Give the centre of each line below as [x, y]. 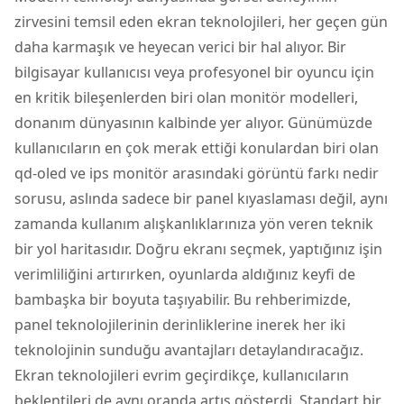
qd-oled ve [52, 173]
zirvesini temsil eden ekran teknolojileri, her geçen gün [201, 21]
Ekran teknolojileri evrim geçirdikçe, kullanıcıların [182, 375]
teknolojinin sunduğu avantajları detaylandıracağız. [189, 349]
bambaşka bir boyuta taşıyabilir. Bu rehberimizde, [183, 299]
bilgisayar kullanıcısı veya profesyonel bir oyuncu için [194, 72]
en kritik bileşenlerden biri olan [122, 97]
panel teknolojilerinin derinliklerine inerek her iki [180, 324]
